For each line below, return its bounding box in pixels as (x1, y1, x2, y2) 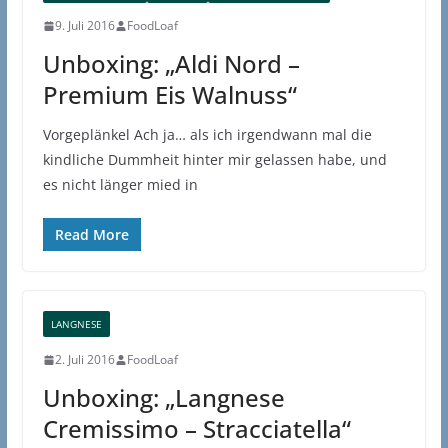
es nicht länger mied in (42, 175, 198, 195)
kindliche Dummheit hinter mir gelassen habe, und (42, 150, 387, 170)
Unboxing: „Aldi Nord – (42, 47, 300, 81)
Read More (54, 225, 129, 245)
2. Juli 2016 (54, 351, 115, 369)
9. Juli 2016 (54, 17, 115, 35)
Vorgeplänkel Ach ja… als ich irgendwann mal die (42, 125, 372, 145)
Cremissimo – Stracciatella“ (42, 412, 351, 446)
